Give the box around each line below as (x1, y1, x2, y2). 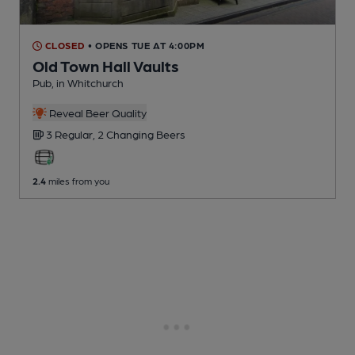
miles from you (46, 175, 109, 187)
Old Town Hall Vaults (32, 56, 179, 76)
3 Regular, (46, 128, 97, 141)
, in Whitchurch (52, 76, 124, 90)
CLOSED (42, 40, 86, 52)
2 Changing (97, 128, 156, 141)
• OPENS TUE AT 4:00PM (87, 40, 205, 52)
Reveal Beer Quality (46, 106, 147, 120)
